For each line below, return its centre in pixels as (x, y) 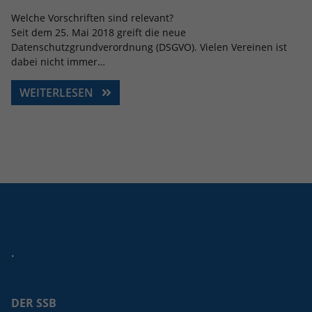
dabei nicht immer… (58, 62)
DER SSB (34, 303)
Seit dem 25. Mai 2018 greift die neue (99, 32)
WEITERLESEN (58, 93)
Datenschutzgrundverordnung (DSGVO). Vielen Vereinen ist (149, 47)
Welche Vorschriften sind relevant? (92, 18)
